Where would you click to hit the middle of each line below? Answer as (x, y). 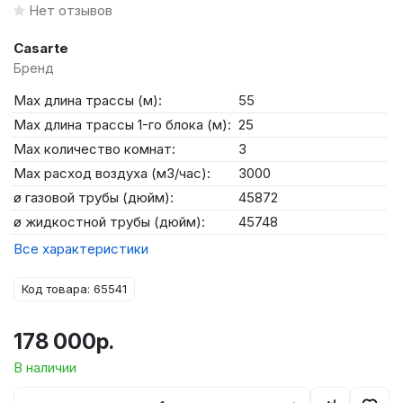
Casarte (41, 48)
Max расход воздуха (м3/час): (112, 173)
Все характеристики (81, 249)
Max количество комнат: (94, 149)
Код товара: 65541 (74, 289)
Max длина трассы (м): (88, 100)
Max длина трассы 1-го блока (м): (122, 125)
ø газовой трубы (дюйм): (94, 197)
